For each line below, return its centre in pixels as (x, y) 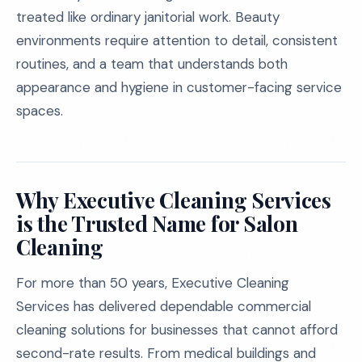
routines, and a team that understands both (152, 64)
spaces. (40, 111)
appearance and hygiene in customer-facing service (179, 87)
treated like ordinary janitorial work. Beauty (148, 17)
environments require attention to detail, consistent (177, 40)
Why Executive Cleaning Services (174, 200)
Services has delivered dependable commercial (164, 306)
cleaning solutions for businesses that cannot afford (177, 330)
